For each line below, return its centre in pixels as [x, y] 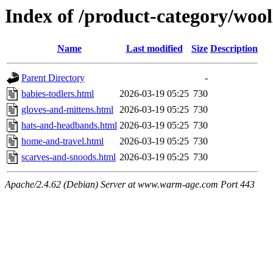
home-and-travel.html [62, 141]
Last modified [154, 49]
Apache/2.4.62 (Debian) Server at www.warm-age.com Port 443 [130, 185]
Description [234, 49]
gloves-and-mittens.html [67, 110]
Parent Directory [53, 78]
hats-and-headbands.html [69, 126]
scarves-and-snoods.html [69, 157]
